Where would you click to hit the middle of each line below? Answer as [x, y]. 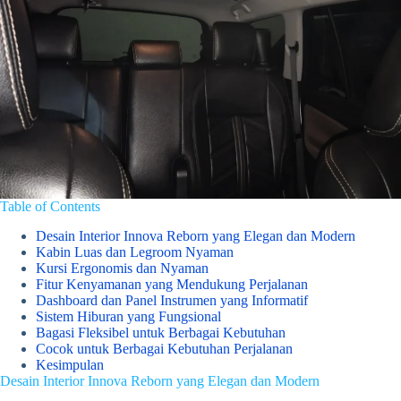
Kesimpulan [70, 365]
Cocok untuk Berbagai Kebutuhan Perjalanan [164, 349]
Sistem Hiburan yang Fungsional [128, 317]
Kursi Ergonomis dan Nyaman [122, 269]
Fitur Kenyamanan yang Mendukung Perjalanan [172, 285]
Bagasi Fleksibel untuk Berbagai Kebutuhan [161, 333]
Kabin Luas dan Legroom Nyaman [135, 252]
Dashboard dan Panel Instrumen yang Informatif [172, 301]
